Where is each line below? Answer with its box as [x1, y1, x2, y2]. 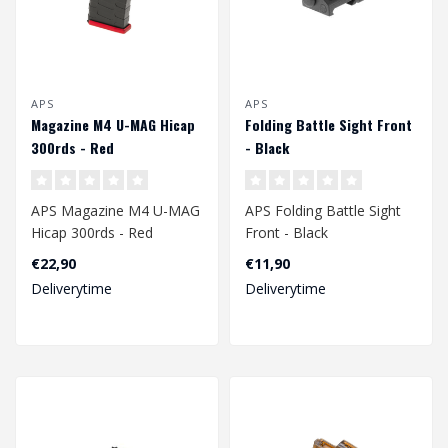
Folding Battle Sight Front [245, 114, 412, 136]
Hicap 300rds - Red [31, 223, 153, 243]
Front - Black [245, 223, 328, 243]
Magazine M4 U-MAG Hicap [31, 114, 195, 136]
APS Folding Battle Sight [245, 201, 401, 221]
